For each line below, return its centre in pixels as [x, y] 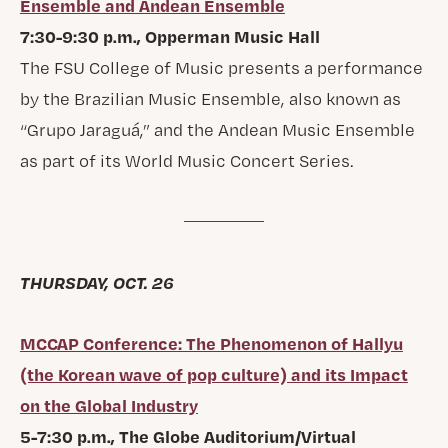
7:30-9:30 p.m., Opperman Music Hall [169, 36]
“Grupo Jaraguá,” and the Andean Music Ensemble [217, 129]
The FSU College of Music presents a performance [221, 67]
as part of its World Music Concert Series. [186, 160]
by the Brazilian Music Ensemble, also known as [210, 98]
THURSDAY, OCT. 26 [96, 282]
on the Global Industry [108, 405]
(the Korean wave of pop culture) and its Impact [213, 374]
